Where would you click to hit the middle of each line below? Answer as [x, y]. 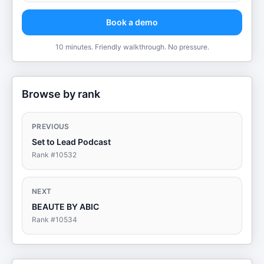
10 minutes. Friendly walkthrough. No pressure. [132, 47]
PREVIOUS [51, 126]
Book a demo [132, 22]
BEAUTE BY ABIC [65, 207]
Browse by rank [61, 94]
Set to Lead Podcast [71, 142]
